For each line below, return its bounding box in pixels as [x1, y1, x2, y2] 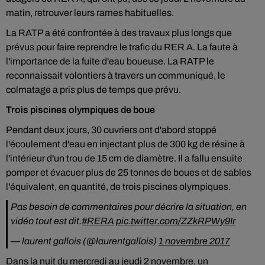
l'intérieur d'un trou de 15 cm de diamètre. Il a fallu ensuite [6, 153, 243, 163]
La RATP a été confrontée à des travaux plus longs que [6, 28, 232, 38]
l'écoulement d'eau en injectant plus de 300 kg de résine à [6, 139, 245, 149]
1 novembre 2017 [159, 236, 230, 246]
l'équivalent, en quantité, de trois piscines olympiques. [6, 182, 231, 192]
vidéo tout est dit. [11, 216, 82, 226]
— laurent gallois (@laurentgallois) [11, 236, 159, 246]
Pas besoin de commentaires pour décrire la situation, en [11, 202, 247, 212]
